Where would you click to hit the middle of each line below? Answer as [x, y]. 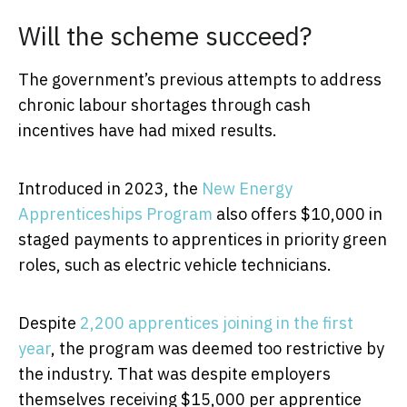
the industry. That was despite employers [174, 373]
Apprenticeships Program [115, 213]
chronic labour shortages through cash [164, 104]
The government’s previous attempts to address [200, 79]
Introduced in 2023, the [110, 188]
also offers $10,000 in [298, 213]
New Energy [247, 188]
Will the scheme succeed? [165, 35]
